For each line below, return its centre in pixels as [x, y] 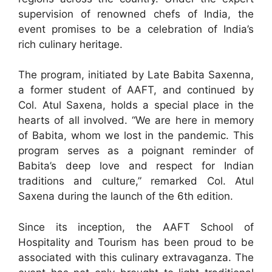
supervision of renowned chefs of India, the [136, 14]
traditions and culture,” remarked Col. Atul [136, 181]
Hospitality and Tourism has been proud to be [136, 242]
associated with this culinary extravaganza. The [136, 257]
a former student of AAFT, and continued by [136, 90]
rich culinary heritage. [70, 44]
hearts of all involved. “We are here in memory [136, 121]
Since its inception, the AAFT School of [136, 227]
